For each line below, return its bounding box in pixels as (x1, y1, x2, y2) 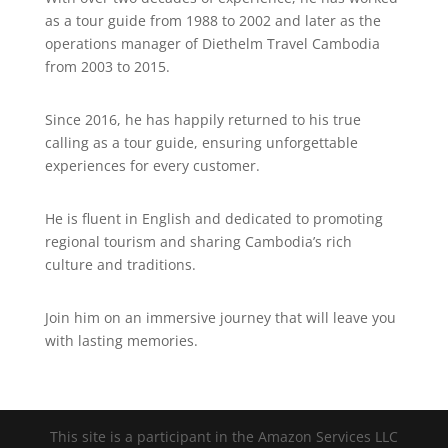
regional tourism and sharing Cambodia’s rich (44, 231, 352, 251)
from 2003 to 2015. (44, 56, 170, 76)
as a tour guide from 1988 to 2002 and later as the (44, 10, 381, 30)
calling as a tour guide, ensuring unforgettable (44, 132, 358, 152)
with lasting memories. (44, 330, 198, 350)
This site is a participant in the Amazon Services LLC (49, 426, 398, 446)
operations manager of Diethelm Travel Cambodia (44, 33, 380, 53)
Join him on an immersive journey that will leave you (44, 307, 396, 327)
